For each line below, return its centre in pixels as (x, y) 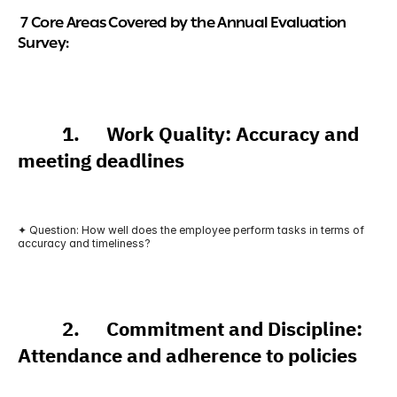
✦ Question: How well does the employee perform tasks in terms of (191, 230)
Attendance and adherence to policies (187, 356)
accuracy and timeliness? (84, 243)
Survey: (43, 45)
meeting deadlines (101, 161)
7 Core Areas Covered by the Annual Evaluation (182, 24)
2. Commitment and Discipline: (190, 329)
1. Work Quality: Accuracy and (188, 134)
